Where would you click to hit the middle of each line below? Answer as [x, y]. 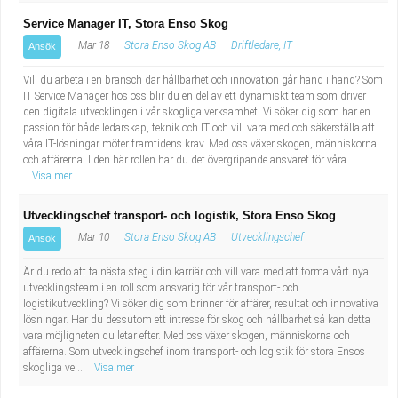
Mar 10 [92, 237]
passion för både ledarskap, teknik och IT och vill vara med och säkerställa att [199, 128]
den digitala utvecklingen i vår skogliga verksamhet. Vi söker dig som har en [197, 112]
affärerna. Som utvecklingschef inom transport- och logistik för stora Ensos [194, 352]
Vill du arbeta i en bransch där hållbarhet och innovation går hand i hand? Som [203, 80]
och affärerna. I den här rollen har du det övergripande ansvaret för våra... [189, 160]
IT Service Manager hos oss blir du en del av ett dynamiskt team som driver [195, 96]
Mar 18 [92, 45]
